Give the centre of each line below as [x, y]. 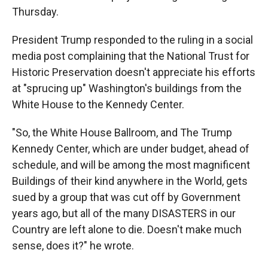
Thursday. [35, 12]
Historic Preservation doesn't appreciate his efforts [134, 72]
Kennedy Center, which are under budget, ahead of [131, 149]
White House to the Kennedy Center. [98, 104]
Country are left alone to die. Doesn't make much [127, 229]
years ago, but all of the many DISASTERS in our [124, 213]
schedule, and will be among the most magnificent [131, 165]
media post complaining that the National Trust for [131, 56]
